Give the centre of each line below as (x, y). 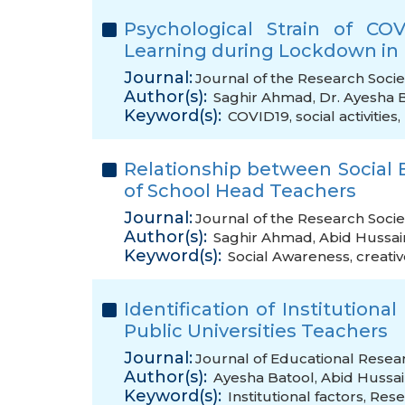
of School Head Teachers (240, 191)
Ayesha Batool (264, 377)
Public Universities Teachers (256, 331)
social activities (347, 116)
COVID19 (259, 116)
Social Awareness (289, 256)
